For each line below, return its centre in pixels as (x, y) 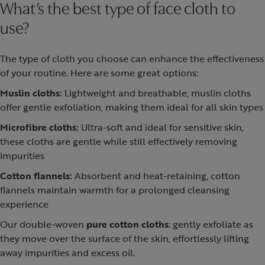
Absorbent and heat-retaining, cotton (156, 176)
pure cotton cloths (127, 224)
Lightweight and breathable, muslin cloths (156, 93)
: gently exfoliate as (211, 224)
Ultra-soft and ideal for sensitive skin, (161, 127)
